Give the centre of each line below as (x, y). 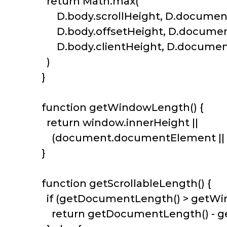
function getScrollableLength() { (124, 184)
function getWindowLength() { (120, 108)
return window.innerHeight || (119, 123)
